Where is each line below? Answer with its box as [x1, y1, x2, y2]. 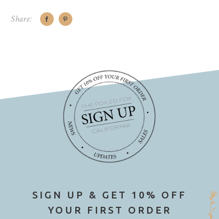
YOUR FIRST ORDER [47, 204, 172, 216]
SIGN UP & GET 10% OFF [32, 189, 187, 201]
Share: [11, 13, 32, 25]
